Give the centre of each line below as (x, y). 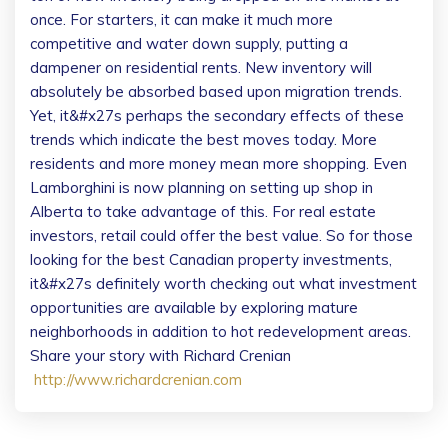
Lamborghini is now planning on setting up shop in (201, 187)
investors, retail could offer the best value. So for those (221, 235)
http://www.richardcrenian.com (138, 379)
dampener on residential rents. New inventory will (201, 67)
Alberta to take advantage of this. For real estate (203, 211)
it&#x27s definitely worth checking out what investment (223, 283)
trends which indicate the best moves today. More (203, 139)
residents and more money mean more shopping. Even (218, 163)
